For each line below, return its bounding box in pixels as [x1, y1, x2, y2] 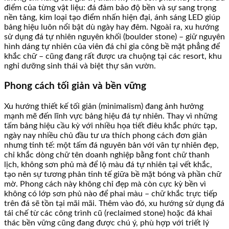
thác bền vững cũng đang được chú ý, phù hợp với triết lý [4, 218, 209, 227]
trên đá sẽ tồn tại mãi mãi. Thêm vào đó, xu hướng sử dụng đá [4, 199, 224, 208]
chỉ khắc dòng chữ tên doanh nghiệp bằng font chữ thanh [4, 150, 210, 159]
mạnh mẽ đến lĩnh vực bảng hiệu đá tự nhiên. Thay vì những [4, 111, 217, 120]
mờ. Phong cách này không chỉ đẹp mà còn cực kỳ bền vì [4, 179, 206, 188]
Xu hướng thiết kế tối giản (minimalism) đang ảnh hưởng [4, 102, 203, 110]
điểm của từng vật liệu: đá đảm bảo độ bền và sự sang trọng [4, 3, 216, 12]
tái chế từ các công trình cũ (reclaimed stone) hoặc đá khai [4, 209, 212, 217]
